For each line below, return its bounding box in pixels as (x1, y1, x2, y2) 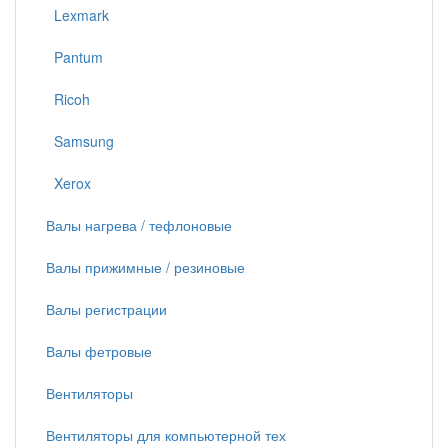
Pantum (46, 47, 103, 67)
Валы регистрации (46, 299, 167, 319)
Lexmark (46, 5, 109, 25)
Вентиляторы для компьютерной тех (46, 425, 286, 445)
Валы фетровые (46, 341, 152, 361)
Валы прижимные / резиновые (46, 257, 245, 277)
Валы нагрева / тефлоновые (46, 215, 232, 235)
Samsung (46, 131, 114, 151)
